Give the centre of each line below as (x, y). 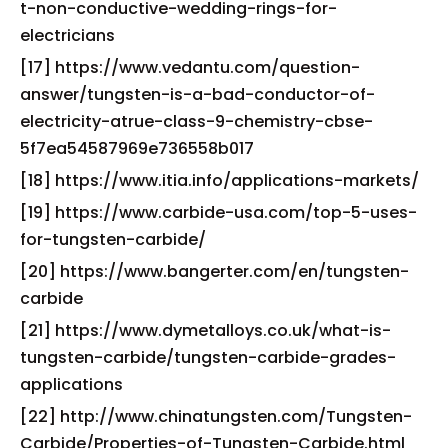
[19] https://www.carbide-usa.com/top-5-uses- (218, 213)
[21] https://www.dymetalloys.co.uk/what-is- (205, 331)
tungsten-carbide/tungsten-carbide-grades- (208, 358)
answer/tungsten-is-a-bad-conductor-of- (197, 95)
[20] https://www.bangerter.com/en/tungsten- (214, 272)
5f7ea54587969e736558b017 (137, 149)
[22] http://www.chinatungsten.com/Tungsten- (216, 417)
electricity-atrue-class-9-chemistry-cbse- (196, 122)
